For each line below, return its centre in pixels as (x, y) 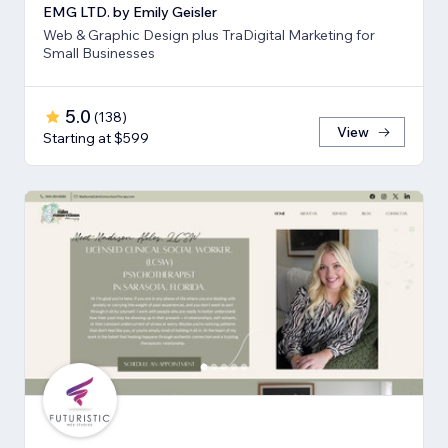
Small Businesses (99, 52)
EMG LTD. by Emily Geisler (130, 11)
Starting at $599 (96, 137)
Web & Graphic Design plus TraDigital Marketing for (209, 34)
